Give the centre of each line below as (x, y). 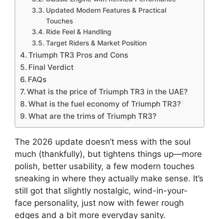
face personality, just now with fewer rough (99, 203)
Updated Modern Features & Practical (106, 10)
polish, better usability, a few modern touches (105, 166)
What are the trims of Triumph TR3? (93, 116)
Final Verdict (51, 67)
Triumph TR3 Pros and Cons (78, 55)
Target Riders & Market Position (96, 43)
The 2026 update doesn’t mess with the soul (103, 142)
